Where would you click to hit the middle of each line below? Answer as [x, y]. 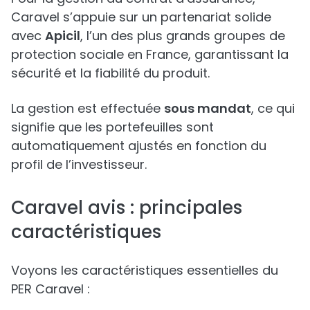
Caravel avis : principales [127, 207]
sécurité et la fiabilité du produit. [110, 73]
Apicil [63, 35]
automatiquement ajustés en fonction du [139, 145]
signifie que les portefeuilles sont [112, 127]
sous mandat [208, 108]
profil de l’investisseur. [79, 164]
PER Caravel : [51, 289]
